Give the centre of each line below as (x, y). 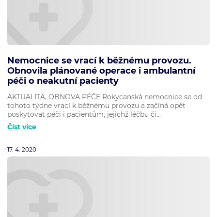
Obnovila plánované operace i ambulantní (101, 70)
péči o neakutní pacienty (63, 81)
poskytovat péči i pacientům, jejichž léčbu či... (84, 115)
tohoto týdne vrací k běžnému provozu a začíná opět (96, 106)
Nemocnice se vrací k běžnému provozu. (99, 60)
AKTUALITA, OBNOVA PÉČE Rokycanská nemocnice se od (105, 97)
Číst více (22, 127)
